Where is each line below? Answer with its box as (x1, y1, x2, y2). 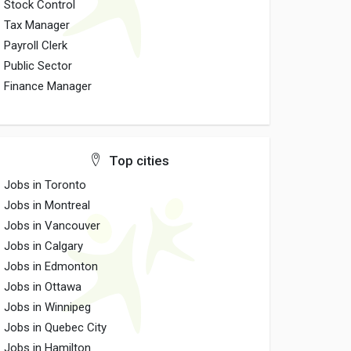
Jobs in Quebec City (4, 320, 107, 335)
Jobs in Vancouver (4, 219, 101, 233)
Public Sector (4, 59, 73, 73)
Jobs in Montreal (4, 198, 91, 212)
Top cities (105, 153, 169, 168)
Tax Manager (4, 18, 71, 32)
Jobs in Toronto (4, 178, 87, 192)
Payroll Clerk (4, 38, 68, 52)
